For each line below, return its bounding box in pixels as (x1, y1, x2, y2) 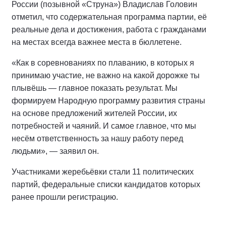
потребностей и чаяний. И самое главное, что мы (12, 121, 196, 130)
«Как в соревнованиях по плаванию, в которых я (12, 58, 194, 67)
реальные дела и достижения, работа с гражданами (12, 25, 206, 34)
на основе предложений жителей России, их (12, 108, 177, 118)
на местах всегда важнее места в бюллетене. (12, 37, 182, 46)
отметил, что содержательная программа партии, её (12, 12, 207, 21)
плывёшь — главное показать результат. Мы (12, 83, 178, 92)
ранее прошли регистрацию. (12, 192, 118, 201)
